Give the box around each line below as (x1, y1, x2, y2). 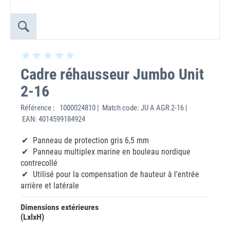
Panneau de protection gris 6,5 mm (33, 136, 149, 145)
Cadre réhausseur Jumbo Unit (21, 65, 204, 83)
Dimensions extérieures (21, 202, 99, 212)
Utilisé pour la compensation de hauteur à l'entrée (33, 169, 199, 179)
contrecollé (21, 158, 57, 168)
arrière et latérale (21, 181, 79, 190)
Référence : (21, 103, 58, 112)
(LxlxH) (21, 212, 44, 222)
